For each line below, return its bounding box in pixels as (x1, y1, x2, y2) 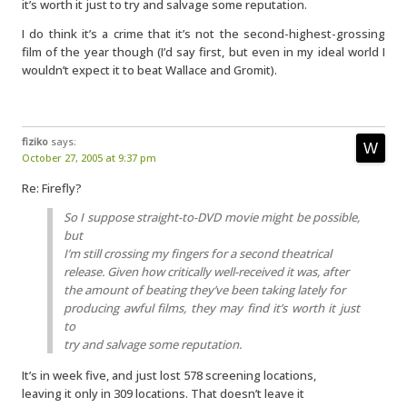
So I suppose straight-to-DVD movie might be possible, (64, 209, 360, 225)
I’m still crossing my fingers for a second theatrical (64, 245, 332, 262)
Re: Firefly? (22, 180, 82, 196)
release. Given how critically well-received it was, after (64, 263, 349, 280)
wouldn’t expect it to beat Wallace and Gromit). (22, 62, 277, 78)
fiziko (22, 134, 48, 148)
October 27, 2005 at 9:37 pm (22, 151, 156, 164)
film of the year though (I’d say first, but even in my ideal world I (22, 44, 385, 60)
